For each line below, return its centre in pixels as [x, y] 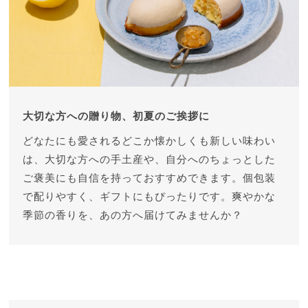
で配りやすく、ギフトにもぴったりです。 [128, 197]
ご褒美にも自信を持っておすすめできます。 [133, 178]
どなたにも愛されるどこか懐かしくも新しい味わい [150, 141]
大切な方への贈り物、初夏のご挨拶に [117, 116]
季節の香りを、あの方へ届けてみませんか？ [133, 215]
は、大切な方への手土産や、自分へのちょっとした [150, 159]
